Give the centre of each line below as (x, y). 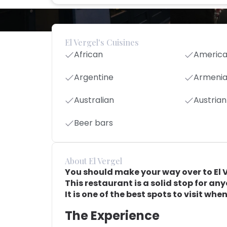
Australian (94, 100)
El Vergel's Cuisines (102, 42)
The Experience (112, 215)
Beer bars (93, 123)
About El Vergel (93, 161)
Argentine (94, 77)
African (88, 54)
